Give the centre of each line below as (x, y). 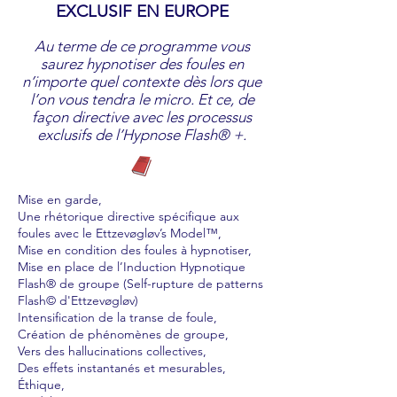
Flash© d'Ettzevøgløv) (78, 300)
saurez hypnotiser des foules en (142, 64)
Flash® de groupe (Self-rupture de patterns (140, 284)
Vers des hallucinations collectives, (112, 351)
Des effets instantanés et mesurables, (122, 368)
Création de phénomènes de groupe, (123, 334)
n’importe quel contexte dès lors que (142, 82)
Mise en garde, (60, 199)
